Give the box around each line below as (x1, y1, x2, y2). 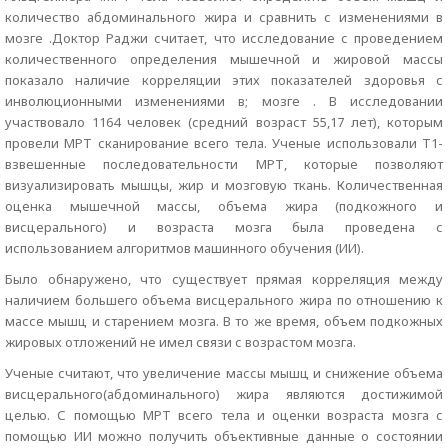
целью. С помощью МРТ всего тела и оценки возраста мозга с (5, 406, 443, 424)
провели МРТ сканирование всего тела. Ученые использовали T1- (5, 134, 443, 152)
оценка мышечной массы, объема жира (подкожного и (5, 197, 443, 215)
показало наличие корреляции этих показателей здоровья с (5, 71, 443, 89)
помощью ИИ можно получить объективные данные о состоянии (5, 427, 443, 445)
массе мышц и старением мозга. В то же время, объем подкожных (5, 312, 443, 330)
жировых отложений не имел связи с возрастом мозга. (5, 333, 356, 351)
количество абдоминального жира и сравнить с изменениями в (5, 8, 443, 26)
